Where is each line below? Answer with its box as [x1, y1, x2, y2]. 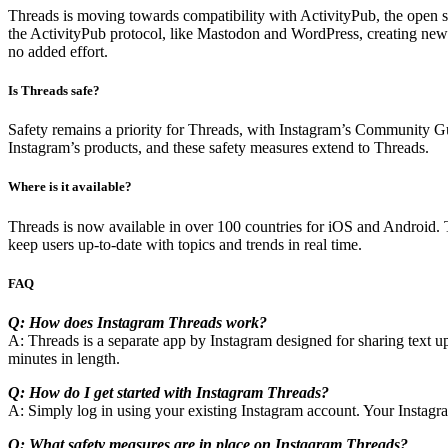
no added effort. [8, 42, 108, 60]
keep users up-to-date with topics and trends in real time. [8, 235, 362, 253]
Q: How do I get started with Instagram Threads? [8, 383, 329, 401]
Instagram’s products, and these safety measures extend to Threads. [8, 139, 429, 157]
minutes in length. [8, 349, 120, 367]
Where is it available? [8, 179, 132, 195]
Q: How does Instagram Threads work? [8, 313, 267, 331]
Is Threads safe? [8, 83, 100, 99]
